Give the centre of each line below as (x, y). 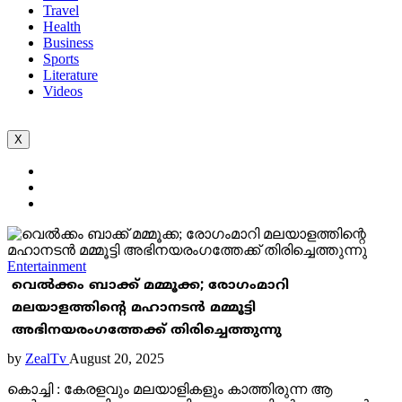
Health (62, 26)
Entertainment (47, 266)
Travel (61, 10)
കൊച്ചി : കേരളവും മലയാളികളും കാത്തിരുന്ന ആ (170, 389)
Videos (63, 91)
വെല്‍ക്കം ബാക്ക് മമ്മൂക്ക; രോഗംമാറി (150, 286)
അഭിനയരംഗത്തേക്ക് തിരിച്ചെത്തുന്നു (147, 331)
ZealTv (47, 358)
